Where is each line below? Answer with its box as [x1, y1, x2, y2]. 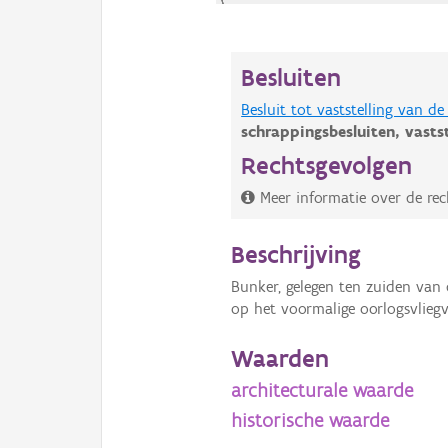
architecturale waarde [231, 377, 414, 402]
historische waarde [231, 407, 390, 432]
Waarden [231, 342, 330, 373]
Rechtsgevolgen [241, 150, 413, 181]
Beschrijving [231, 239, 362, 270]
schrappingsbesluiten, [241, 122, 406, 142]
